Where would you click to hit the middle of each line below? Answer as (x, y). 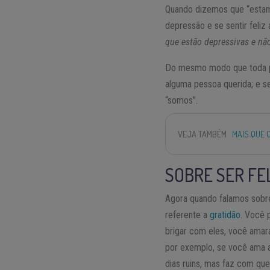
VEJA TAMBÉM (202, 134)
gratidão (225, 215)
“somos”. (182, 101)
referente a (188, 215)
